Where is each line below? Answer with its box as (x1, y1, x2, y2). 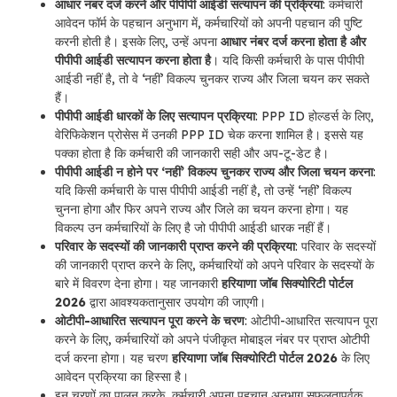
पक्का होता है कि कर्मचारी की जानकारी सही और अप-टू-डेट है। (55, 145, 329, 162)
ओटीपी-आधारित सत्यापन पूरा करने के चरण (55, 313, 245, 330)
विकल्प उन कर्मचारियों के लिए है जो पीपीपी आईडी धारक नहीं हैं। (55, 220, 331, 237)
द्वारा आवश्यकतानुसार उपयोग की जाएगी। (86, 294, 266, 311)
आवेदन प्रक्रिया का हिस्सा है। (55, 369, 189, 385)
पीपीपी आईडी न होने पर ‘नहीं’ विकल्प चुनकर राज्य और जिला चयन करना (55, 164, 373, 181)
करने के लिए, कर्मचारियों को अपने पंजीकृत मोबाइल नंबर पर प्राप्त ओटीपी (55, 331, 370, 348)
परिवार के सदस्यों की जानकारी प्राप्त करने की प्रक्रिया (55, 238, 295, 255)
